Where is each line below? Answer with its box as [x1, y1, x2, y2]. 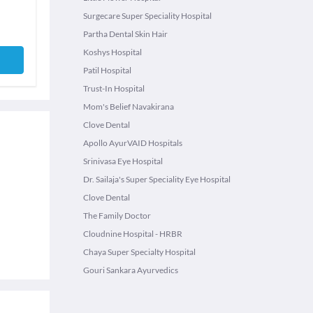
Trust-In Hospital [83, 83, 145, 94]
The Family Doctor [83, 210, 151, 221]
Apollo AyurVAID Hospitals [83, 138, 182, 148]
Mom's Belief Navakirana [83, 101, 174, 112]
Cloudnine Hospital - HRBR [83, 228, 182, 239]
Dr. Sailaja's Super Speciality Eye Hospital [83, 174, 231, 184]
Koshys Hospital [83, 47, 142, 57]
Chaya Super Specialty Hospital [83, 247, 196, 257]
